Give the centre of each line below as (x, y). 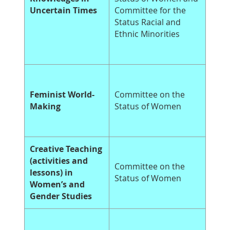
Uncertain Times (63, 11)
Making (47, 107)
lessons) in (51, 173)
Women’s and (57, 185)
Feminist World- (62, 95)
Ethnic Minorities (147, 34)
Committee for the (150, 11)
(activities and (59, 161)
